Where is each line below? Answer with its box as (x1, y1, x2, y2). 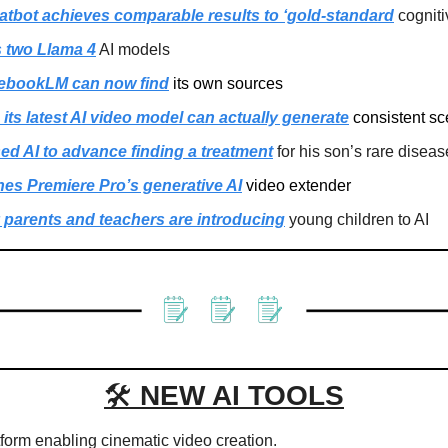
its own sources (169, 75, 283, 93)
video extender (242, 177, 351, 195)
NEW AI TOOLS (140, 380, 344, 412)
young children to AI (285, 211, 429, 229)
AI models (96, 41, 170, 59)
